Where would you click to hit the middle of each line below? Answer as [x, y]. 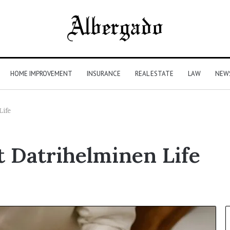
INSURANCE [103, 73]
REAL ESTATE [154, 73]
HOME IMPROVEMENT [41, 73]
